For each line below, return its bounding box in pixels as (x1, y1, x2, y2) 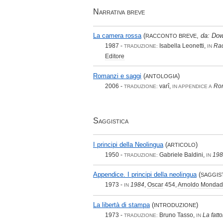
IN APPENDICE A (172, 83, 212, 89)
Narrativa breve (93, 7, 145, 16)
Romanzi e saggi (93, 72, 141, 80)
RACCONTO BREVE (145, 33, 197, 39)
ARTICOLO (167, 141, 196, 148)
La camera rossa (93, 32, 141, 40)
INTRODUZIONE (154, 202, 196, 208)
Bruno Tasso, (158, 212, 196, 219)
